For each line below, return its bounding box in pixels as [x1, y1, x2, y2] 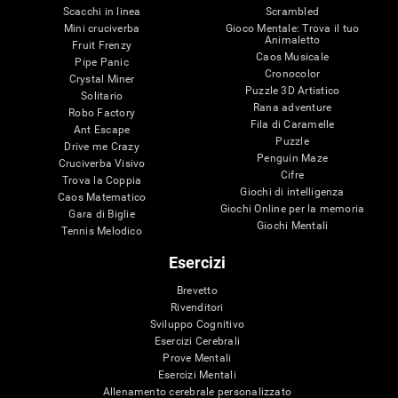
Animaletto [264, 33, 321, 46]
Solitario [81, 89, 123, 102]
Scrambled [266, 4, 320, 18]
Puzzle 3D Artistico [244, 84, 340, 97]
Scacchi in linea [62, 4, 141, 18]
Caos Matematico [57, 190, 147, 203]
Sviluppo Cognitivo [149, 317, 245, 330]
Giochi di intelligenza [240, 185, 345, 198]
